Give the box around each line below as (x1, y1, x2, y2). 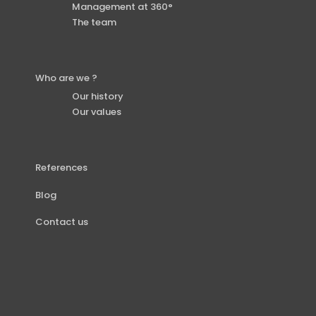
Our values (72, 104, 122, 119)
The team (72, 15, 117, 29)
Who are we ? (35, 71, 97, 85)
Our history (72, 89, 124, 103)
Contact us (35, 215, 88, 229)
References (35, 161, 87, 175)
